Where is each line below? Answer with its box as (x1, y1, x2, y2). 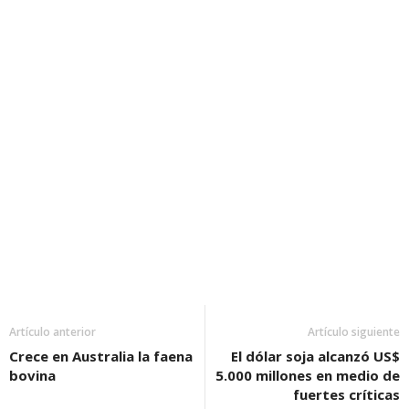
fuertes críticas (293, 384, 400, 404)
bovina (9, 365, 56, 384)
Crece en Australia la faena (9, 346, 193, 365)
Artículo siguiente (308, 323, 400, 340)
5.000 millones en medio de (215, 365, 400, 384)
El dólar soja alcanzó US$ (231, 346, 400, 365)
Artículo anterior (9, 323, 96, 340)
